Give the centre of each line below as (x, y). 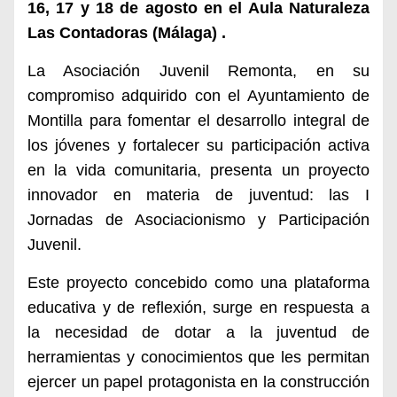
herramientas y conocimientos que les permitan (198, 357)
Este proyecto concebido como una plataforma (198, 282)
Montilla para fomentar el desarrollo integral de (198, 120)
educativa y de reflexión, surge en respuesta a (198, 307)
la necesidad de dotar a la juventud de (198, 332)
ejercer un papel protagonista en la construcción (198, 381)
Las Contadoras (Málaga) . (127, 32)
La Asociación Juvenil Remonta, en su (198, 70)
